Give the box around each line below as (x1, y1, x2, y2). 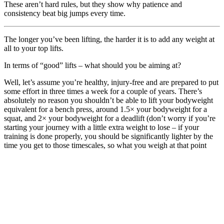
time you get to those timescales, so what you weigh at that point (4, 141, 206, 150)
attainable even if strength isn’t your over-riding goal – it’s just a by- (4, 176, 217, 185)
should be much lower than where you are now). (4, 150, 157, 159)
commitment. (4, 194, 45, 203)
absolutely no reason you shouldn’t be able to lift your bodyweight (4, 96, 213, 105)
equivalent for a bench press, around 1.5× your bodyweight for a (4, 105, 207, 114)
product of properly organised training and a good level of (4, 185, 186, 194)
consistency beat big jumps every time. (4, 9, 125, 18)
